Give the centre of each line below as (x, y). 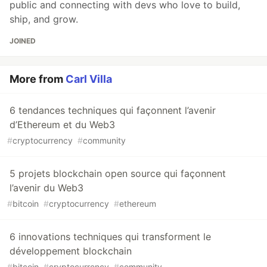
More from (38, 79)
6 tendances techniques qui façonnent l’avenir (113, 111)
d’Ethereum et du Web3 (62, 125)
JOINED (23, 41)
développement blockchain (71, 251)
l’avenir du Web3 (46, 188)
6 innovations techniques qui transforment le (110, 237)
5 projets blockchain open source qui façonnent (118, 174)
